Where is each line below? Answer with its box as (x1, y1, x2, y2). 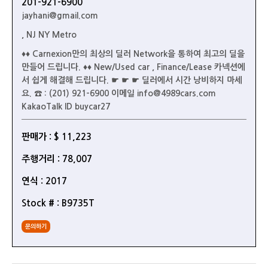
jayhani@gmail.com (22, 11, 98, 20)
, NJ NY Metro (22, 31, 77, 39)
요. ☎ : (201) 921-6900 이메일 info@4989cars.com (22, 89, 216, 98)
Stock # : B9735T (22, 199, 95, 208)
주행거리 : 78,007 (22, 154, 92, 163)
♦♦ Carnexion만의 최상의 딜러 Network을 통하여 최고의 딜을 (22, 50, 245, 58)
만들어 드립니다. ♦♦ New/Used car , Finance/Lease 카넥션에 (22, 63, 245, 71)
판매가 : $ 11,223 (22, 132, 92, 141)
